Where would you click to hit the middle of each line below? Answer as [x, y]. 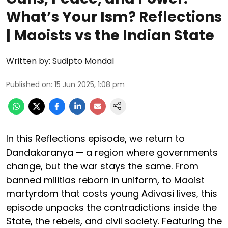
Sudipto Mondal [83, 61]
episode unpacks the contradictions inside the [111, 207]
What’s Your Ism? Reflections [114, 17]
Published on [28, 84]
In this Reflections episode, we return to [95, 138]
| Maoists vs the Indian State [110, 35]
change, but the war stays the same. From [102, 166]
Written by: [28, 61]
